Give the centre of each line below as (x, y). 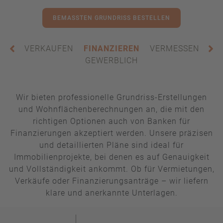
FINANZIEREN (111, 49)
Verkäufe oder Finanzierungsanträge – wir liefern (111, 181)
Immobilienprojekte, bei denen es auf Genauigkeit (111, 157)
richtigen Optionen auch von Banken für (111, 121)
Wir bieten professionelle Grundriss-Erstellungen (111, 98)
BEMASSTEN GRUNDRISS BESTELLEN (109, 18)
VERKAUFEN (49, 49)
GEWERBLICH (111, 61)
